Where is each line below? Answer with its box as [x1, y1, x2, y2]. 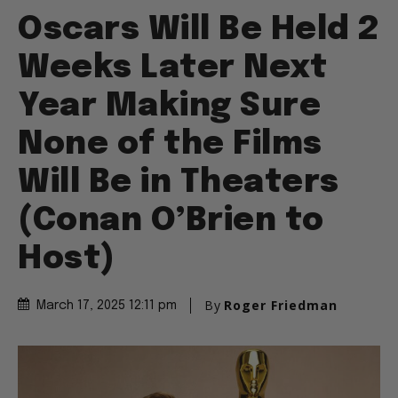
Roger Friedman [224, 297, 338, 314]
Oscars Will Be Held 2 [18, 14, 380, 47]
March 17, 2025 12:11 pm [36, 299, 177, 313]
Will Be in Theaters [18, 167, 339, 200]
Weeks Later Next [18, 52, 327, 85]
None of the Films [18, 129, 322, 162]
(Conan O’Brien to [18, 205, 324, 238]
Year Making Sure [18, 91, 321, 123]
